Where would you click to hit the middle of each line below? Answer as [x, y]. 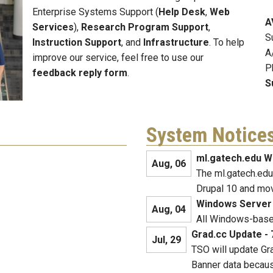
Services [53, 27]
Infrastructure [176, 43]
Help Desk [182, 12]
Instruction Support [77, 43]
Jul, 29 [166, 240]
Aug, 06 [169, 164]
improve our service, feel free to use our [118, 58]
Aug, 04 [169, 210]
